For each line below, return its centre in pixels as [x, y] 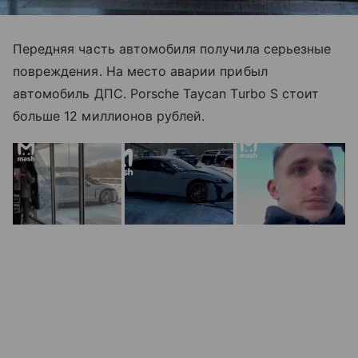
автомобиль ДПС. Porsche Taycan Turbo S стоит [166, 93]
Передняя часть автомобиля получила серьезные [172, 48]
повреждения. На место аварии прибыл [140, 71]
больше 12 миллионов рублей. [109, 115]
